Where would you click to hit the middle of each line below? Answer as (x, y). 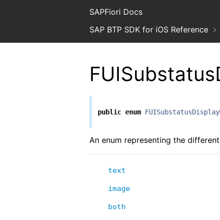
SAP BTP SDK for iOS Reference (149, 29)
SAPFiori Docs (116, 12)
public (110, 112)
